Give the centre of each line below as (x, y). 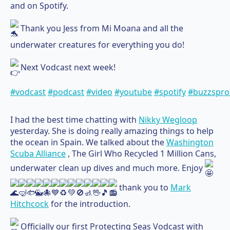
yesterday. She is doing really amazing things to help (112, 131)
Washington (190, 142)
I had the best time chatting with (74, 119)
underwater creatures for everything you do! (97, 44)
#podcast (66, 92)
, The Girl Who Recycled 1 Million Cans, (141, 153)
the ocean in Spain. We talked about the (88, 142)
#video (99, 92)
